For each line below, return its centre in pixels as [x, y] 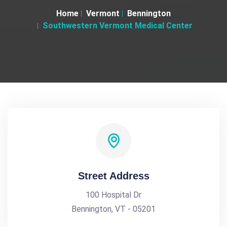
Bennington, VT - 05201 [113, 209]
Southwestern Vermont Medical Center [117, 26]
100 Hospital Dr [113, 195]
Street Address [113, 176]
